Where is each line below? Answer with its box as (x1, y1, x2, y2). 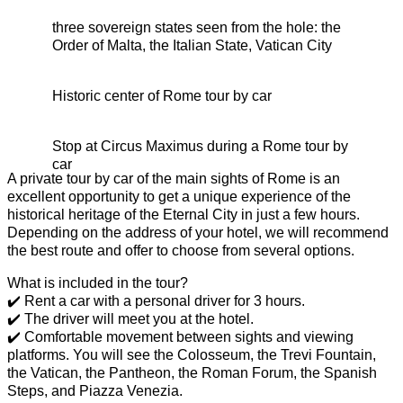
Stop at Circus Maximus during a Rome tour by (52, 139, 348, 154)
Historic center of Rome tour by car (52, 88, 272, 103)
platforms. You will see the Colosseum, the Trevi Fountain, (7, 347, 376, 363)
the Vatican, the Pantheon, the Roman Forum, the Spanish (7, 365, 377, 381)
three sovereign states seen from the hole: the (52, 20, 341, 35)
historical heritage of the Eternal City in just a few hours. (7, 207, 360, 222)
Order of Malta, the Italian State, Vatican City (52, 38, 332, 53)
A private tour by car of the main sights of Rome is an (7, 171, 340, 186)
